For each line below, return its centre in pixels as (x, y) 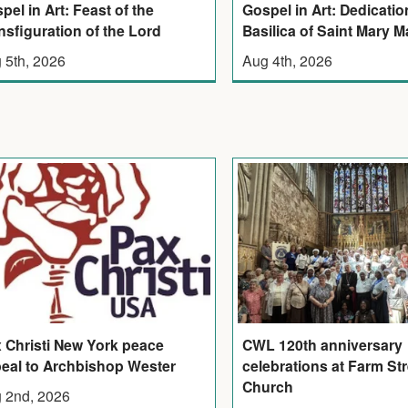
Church (268, 386)
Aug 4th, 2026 (288, 60)
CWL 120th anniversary (323, 344)
